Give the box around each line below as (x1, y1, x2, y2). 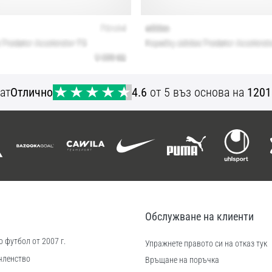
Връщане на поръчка (145, 254, 219, 265)
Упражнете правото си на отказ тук (145, 238, 267, 249)
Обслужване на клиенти (145, 209, 254, 223)
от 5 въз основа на (147, 85, 248, 100)
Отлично (10, 85, 53, 100)
